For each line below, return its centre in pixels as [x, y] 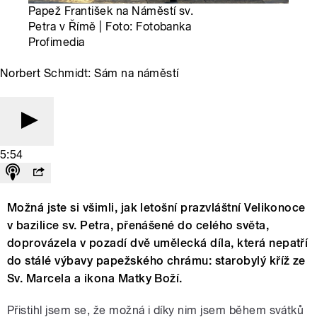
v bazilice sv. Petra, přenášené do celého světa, [138, 226]
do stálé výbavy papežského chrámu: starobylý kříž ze [156, 261]
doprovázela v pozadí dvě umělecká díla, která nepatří [158, 243]
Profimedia [57, 42]
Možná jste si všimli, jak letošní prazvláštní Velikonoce [156, 208]
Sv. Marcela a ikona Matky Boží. [95, 279]
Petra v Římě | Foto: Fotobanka [110, 27]
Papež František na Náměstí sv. [111, 11]
